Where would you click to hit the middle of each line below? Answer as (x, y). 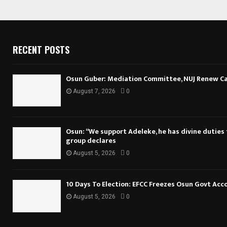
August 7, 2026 (94, 91)
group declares (91, 141)
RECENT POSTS (41, 49)
